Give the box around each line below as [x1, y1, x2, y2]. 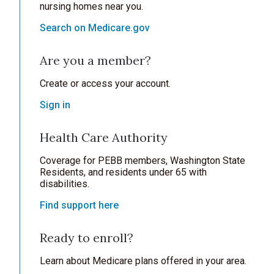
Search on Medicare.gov [40, 22, 150, 34]
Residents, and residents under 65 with [40, 166, 207, 178]
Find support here [40, 199, 119, 211]
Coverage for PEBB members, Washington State [40, 155, 245, 166]
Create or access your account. [40, 78, 171, 89]
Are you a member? [40, 53, 151, 68]
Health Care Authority [40, 130, 168, 145]
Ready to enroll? [40, 230, 133, 245]
